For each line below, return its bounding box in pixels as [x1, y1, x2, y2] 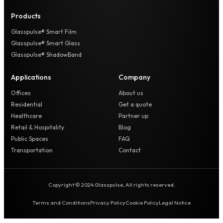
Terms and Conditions [32, 199, 90, 206]
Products [11, 11, 41, 20]
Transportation [11, 146, 53, 154]
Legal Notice [159, 199, 191, 206]
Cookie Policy [125, 199, 159, 206]
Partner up [118, 111, 148, 119]
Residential [11, 100, 42, 108]
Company [118, 72, 150, 82]
